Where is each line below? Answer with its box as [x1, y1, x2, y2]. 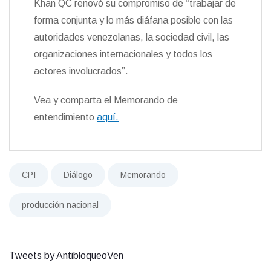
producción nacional [22, 200, 99, 210]
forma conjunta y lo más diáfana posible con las [34, 15, 233, 25]
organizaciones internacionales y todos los [34, 48, 212, 59]
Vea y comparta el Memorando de [34, 94, 178, 105]
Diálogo [64, 169, 93, 180]
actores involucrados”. [34, 65, 128, 76]
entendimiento [34, 111, 97, 122]
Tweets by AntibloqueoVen [9, 250, 123, 261]
